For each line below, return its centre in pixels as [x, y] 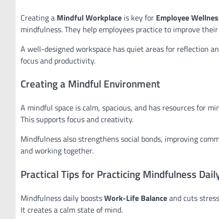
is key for [139, 17]
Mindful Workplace [89, 17]
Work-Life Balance [136, 198]
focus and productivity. [58, 60]
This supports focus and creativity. [77, 120]
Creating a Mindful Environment [90, 84]
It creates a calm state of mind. [72, 209]
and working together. [57, 151]
